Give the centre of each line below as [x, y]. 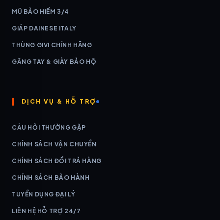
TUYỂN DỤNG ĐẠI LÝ [44, 194]
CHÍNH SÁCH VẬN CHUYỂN [54, 144]
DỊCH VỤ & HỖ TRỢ [59, 101]
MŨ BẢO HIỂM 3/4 [41, 11]
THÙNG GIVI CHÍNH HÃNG [52, 45]
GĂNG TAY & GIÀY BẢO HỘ [54, 61]
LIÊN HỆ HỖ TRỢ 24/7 [46, 211]
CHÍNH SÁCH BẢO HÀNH [51, 177]
